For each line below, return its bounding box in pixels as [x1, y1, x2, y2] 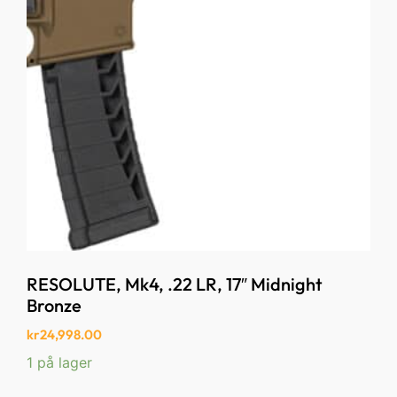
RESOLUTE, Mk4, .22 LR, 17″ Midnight [27, 273, 323, 296]
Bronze [27, 294, 82, 317]
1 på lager [27, 353, 92, 371]
